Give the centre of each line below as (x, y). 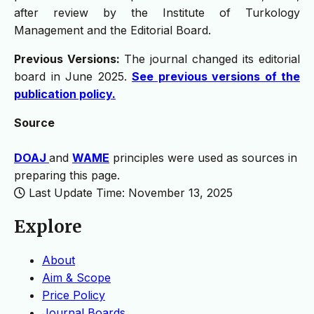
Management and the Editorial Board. (112, 30)
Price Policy (74, 295)
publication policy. (65, 94)
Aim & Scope (76, 278)
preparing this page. (67, 176)
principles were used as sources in (203, 158)
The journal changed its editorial (212, 59)
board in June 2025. (73, 77)
